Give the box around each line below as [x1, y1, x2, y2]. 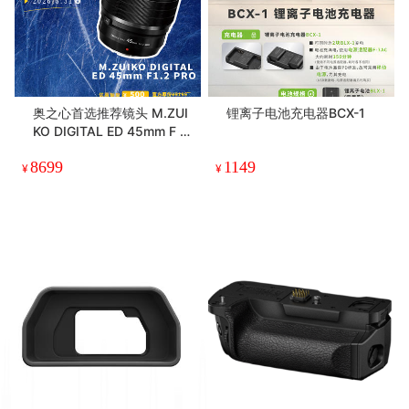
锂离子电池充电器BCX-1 [226, 104, 365, 121]
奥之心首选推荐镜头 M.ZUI [33, 104, 188, 121]
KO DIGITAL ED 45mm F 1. [33, 122, 189, 139]
